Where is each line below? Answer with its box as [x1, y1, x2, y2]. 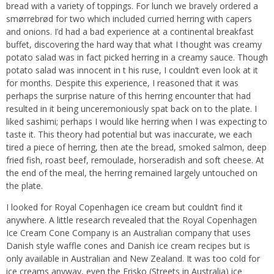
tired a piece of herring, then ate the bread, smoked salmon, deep [6, 141, 267, 154]
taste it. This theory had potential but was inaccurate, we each [6, 128, 252, 141]
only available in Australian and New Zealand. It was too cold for [6, 253, 260, 265]
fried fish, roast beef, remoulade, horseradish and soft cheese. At [6, 154, 264, 166]
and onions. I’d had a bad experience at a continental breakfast [6, 26, 254, 38]
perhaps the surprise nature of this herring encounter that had [6, 90, 251, 102]
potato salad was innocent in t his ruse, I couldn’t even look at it [6, 64, 258, 76]
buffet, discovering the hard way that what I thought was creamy [6, 39, 262, 51]
